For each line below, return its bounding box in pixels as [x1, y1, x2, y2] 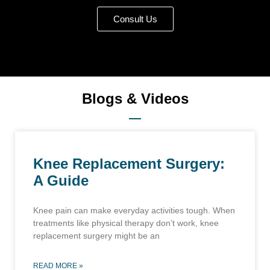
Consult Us [113, 14, 157, 25]
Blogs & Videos [81, 90, 189, 107]
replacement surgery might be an [33, 231, 160, 241]
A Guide [33, 172, 89, 189]
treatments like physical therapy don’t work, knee [33, 218, 219, 228]
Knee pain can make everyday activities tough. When [33, 206, 235, 216]
